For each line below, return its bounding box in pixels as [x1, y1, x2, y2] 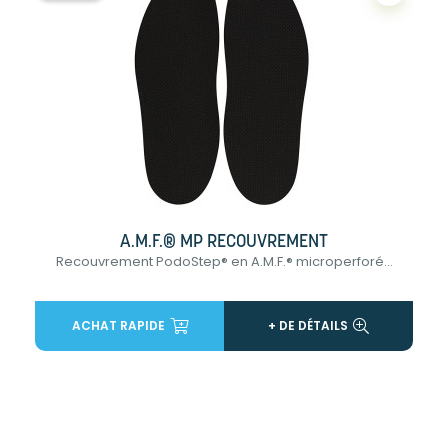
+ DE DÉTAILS [268, 316, 348, 334]
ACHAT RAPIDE [71, 316, 165, 334]
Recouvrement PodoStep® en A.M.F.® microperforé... [55, 251, 393, 271]
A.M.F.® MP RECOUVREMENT [120, 232, 328, 252]
